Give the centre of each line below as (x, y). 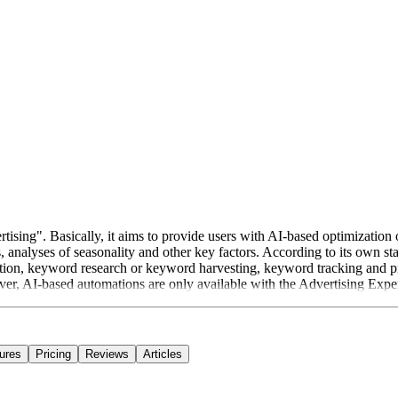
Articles (163, 354)
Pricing (53, 354)
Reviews (107, 354)
